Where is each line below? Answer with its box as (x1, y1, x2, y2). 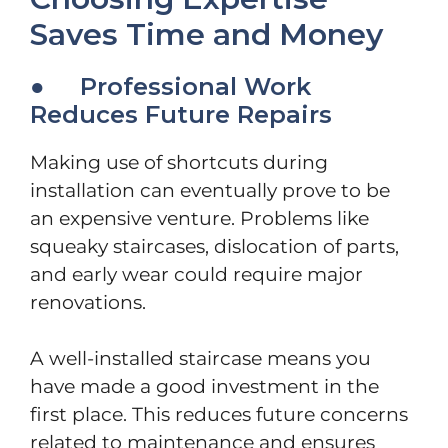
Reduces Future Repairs (30, 99, 332, 129)
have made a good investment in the (30, 375, 379, 399)
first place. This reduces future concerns (30, 403, 408, 427)
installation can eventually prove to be (30, 178, 390, 202)
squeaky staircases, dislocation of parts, (30, 234, 399, 258)
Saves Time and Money (30, 15, 383, 53)
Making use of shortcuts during (30, 150, 328, 174)
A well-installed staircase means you (30, 347, 371, 371)
